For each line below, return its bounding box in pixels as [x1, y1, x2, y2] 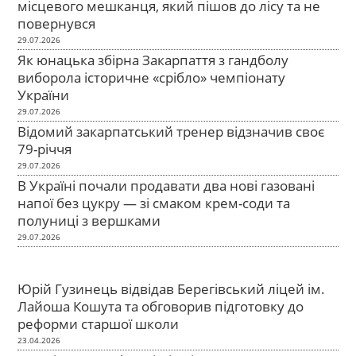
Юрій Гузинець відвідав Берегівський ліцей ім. [17, 279, 326, 298]
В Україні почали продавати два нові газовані [17, 176, 315, 195]
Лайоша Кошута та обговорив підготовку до [17, 296, 304, 315]
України [17, 85, 70, 104]
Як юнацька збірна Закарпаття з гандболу [17, 50, 289, 69]
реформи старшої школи [17, 314, 180, 333]
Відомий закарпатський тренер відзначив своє [17, 122, 325, 141]
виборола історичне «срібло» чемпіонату [17, 68, 286, 87]
